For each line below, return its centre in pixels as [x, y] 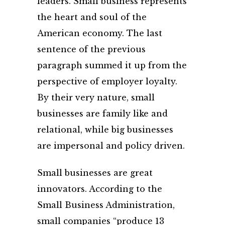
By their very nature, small [96, 97]
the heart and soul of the [92, 17]
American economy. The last [100, 33]
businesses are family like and [102, 114]
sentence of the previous [91, 49]
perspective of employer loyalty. [107, 81]
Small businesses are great [95, 173]
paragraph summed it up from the [112, 65]
